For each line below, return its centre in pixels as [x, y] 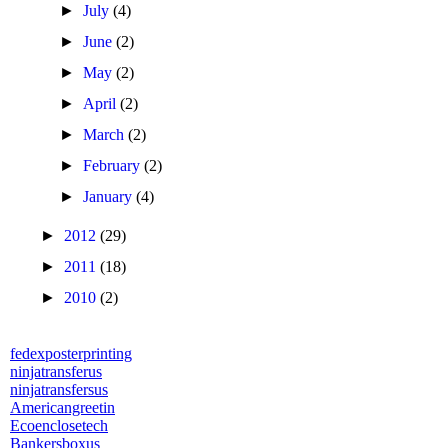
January [110, 196]
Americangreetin [62, 407]
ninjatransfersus [59, 389]
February [114, 165]
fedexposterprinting [71, 353]
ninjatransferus [56, 371]
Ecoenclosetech [59, 425]
